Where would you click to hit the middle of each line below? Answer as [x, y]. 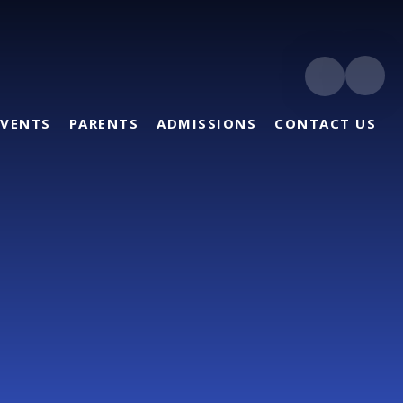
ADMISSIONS [206, 123]
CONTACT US [325, 123]
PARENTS [103, 123]
